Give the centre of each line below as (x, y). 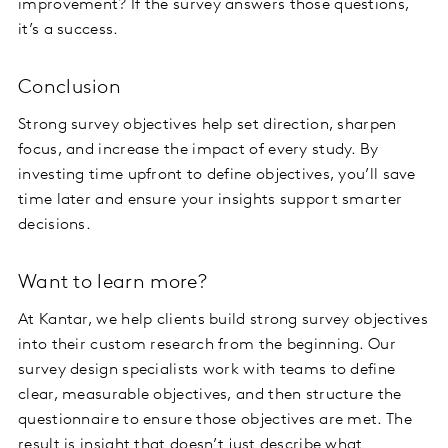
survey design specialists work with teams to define (207, 370)
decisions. (54, 225)
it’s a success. (68, 30)
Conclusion (69, 88)
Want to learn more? (113, 283)
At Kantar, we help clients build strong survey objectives (223, 320)
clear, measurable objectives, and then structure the (210, 395)
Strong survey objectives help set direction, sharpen (207, 125)
